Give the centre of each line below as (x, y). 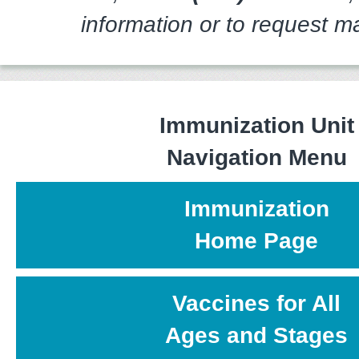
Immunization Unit (256, 125)
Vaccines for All (256, 303)
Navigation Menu (256, 157)
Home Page (256, 240)
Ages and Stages (256, 335)
